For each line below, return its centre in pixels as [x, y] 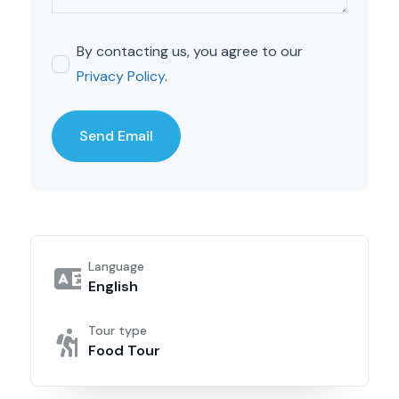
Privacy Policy [121, 77]
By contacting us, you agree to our [190, 52]
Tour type [118, 331]
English [113, 287]
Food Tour [124, 351]
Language [116, 267]
